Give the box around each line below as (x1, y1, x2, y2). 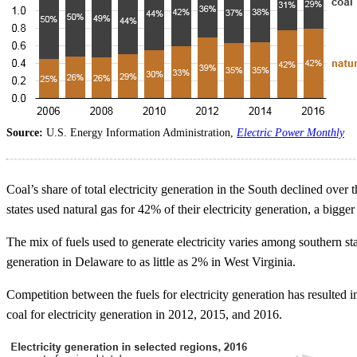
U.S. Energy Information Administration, (46, 127, 237, 139)
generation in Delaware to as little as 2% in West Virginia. (6, 255, 296, 269)
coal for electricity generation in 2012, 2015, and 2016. (6, 308, 282, 322)
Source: (6, 127, 46, 139)
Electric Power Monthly (237, 127, 344, 139)
